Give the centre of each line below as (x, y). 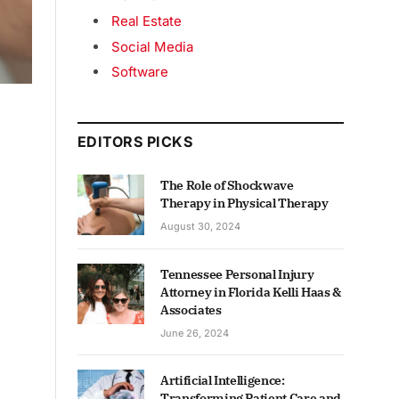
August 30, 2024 (200, 227)
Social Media (152, 46)
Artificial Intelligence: (223, 381)
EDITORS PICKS (135, 142)
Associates (191, 310)
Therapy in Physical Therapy (244, 204)
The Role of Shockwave (227, 186)
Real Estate (147, 20)
